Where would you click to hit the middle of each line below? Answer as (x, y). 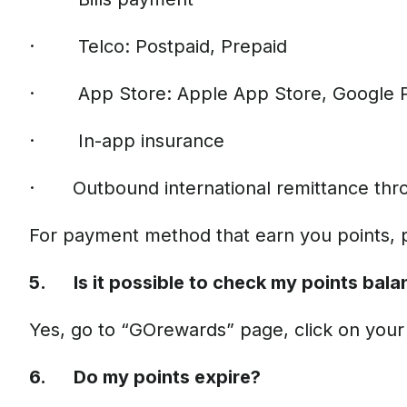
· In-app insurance (127, 141)
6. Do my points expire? (145, 377)
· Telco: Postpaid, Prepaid (158, 46)
